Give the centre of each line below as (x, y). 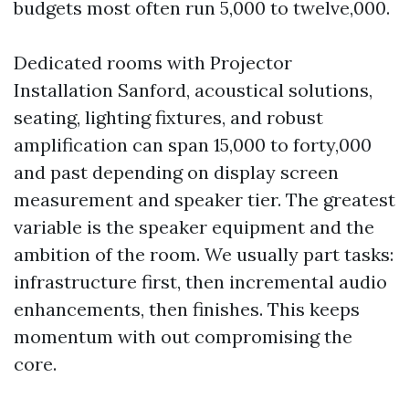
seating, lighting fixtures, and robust (168, 117)
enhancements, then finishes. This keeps (187, 309)
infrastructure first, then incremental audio (200, 282)
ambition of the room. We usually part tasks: (204, 254)
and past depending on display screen (176, 172)
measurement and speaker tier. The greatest (204, 199)
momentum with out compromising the (183, 336)
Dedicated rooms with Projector (153, 63)
